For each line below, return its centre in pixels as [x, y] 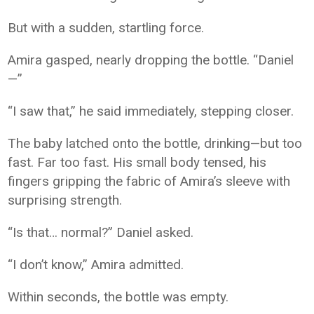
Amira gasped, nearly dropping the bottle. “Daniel [151, 60]
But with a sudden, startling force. [106, 28]
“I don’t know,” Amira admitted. [96, 265]
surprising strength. [65, 200]
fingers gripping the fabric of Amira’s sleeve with [149, 181]
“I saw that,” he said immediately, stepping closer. [151, 111]
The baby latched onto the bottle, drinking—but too [155, 143]
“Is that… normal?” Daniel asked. [101, 232]
